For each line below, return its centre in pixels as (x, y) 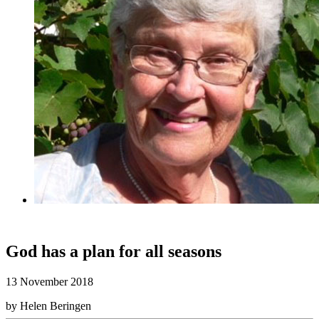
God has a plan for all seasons (114, 251)
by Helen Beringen (48, 305)
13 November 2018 (49, 281)
